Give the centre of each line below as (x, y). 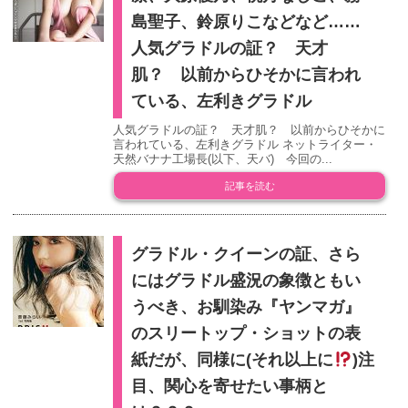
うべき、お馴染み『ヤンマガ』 (246, 307)
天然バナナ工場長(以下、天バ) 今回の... (223, 159)
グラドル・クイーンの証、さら (246, 255)
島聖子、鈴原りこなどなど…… (246, 22)
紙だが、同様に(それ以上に (233, 360)
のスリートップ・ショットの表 (246, 334)
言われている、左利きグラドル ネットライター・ (245, 145)
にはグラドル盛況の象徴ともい (246, 281)
